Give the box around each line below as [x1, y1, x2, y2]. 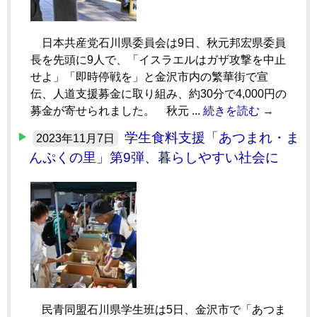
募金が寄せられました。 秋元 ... [30, 104, 203, 117]
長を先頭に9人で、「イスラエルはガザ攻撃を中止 [30, 53, 286, 66]
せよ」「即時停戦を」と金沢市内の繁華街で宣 [30, 70, 268, 83]
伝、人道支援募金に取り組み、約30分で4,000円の [30, 87, 287, 100]
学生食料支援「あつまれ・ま [125, 129, 299, 145]
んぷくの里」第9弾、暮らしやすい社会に [29, 149, 279, 165]
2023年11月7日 [36, 132, 115, 144]
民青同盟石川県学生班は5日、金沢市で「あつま [30, 303, 286, 316]
